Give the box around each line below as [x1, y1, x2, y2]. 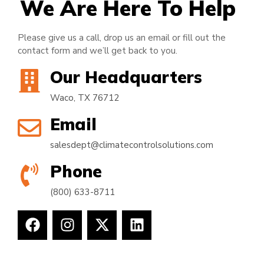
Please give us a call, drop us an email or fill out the [18, 31, 226, 44]
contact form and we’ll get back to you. [18, 44, 177, 57]
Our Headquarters [50, 66, 202, 87]
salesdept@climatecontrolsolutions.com [50, 138, 213, 151]
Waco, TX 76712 [50, 91, 119, 104]
